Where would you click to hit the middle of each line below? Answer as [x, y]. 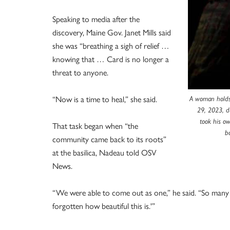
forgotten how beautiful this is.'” [104, 206]
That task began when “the [95, 126]
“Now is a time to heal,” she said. [105, 99]
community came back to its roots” [109, 139]
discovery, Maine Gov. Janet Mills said [112, 32]
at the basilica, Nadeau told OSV [104, 152]
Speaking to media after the [96, 19]
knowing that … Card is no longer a [111, 59]
